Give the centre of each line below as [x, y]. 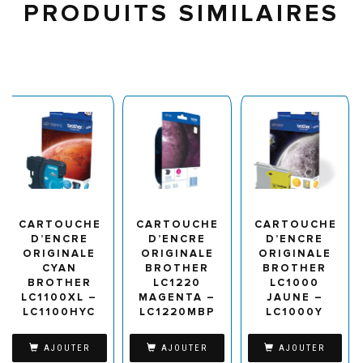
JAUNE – [295, 297]
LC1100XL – [60, 297]
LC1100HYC [60, 312]
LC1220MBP [177, 312]
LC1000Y [295, 312]
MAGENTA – [177, 297]
